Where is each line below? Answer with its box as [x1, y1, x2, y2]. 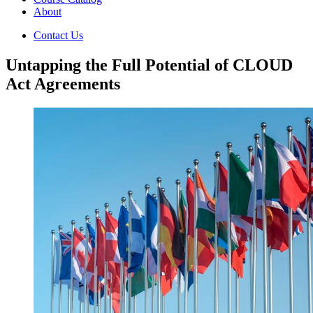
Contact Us [34, 29, 83, 41]
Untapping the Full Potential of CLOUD [6, 55, 293, 74]
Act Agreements [6, 74, 120, 93]
